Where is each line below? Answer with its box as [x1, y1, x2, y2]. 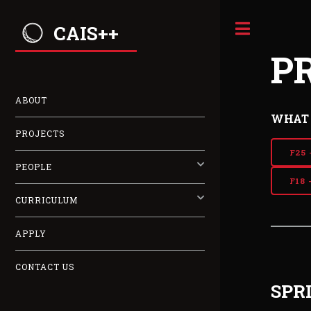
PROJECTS [15, 128, 65, 140]
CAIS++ [53, 21, 119, 45]
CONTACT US [15, 262, 75, 273]
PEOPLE [15, 162, 52, 173]
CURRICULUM [15, 195, 78, 206]
